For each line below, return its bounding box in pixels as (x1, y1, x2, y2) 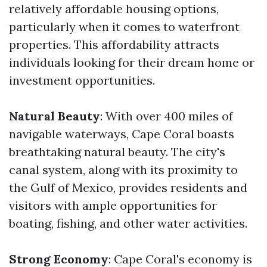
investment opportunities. (9, 73, 155, 88)
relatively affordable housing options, (9, 1, 219, 16)
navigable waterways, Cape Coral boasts (9, 126, 234, 141)
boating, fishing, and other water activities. (9, 216, 247, 231)
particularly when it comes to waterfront (9, 19, 240, 34)
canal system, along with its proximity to (9, 162, 238, 177)
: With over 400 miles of (100, 108, 233, 123)
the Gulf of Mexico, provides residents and (9, 180, 247, 195)
